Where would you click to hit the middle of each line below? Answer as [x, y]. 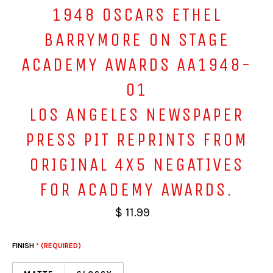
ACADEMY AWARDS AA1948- [136, 65]
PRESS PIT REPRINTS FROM [136, 140]
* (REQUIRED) [58, 245]
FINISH [24, 245]
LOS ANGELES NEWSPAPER [136, 115]
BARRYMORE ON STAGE [136, 40]
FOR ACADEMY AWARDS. [136, 190]
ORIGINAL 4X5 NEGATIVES [136, 165]
